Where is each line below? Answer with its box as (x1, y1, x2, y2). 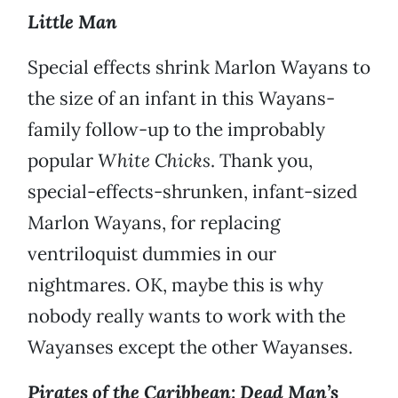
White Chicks (98, 148, 211, 173)
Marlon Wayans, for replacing (28, 211, 281, 235)
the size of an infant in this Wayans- (28, 86, 335, 111)
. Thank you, (211, 148, 313, 173)
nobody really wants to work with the (28, 304, 346, 329)
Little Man (28, 10, 117, 35)
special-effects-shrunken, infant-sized (28, 179, 357, 204)
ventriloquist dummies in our (28, 242, 276, 267)
